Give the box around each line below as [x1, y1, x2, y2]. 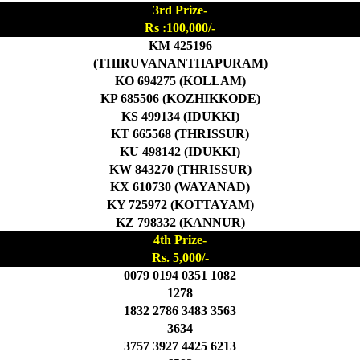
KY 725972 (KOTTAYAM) [106, 197, 254, 211]
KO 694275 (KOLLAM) [114, 73, 246, 88]
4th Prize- [153, 232, 207, 247]
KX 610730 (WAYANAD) [110, 179, 250, 194]
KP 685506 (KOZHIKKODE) [100, 91, 260, 105]
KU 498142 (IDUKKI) [120, 144, 240, 158]
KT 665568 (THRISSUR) [111, 126, 249, 141]
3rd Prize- [153, 2, 207, 17]
